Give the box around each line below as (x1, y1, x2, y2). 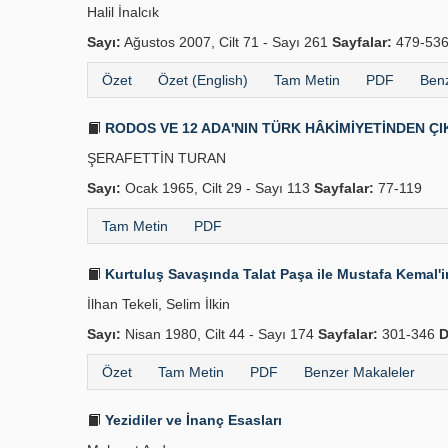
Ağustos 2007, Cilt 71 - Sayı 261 (121, 34, 332, 50)
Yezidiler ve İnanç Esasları (101, 412, 282, 428)
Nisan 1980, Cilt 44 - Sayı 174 (121, 326, 318, 342)
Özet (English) (158, 72, 248, 88)
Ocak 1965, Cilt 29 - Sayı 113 (121, 180, 314, 196)
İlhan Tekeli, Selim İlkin (87, 296, 230, 312)
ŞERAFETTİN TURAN (87, 150, 226, 166)
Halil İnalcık (87, 4, 159, 20)
